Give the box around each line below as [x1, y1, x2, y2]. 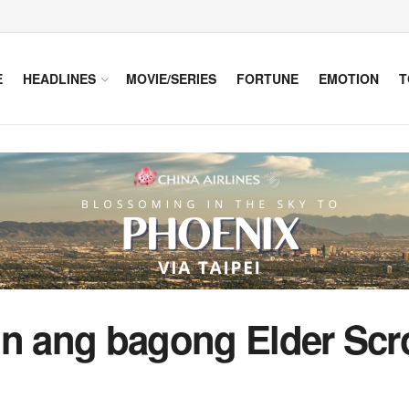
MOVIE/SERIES [126, 69, 216, 88]
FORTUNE [236, 69, 299, 88]
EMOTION [319, 69, 379, 88]
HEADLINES [23, 69, 96, 88]
